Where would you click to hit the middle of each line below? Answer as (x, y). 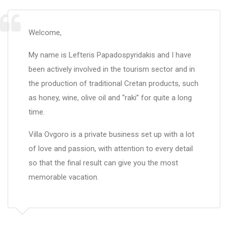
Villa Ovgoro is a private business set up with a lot (111, 134)
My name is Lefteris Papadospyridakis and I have (110, 55)
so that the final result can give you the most (103, 163)
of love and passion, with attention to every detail (111, 149)
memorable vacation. (64, 177)
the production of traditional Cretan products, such (113, 83)
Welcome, (45, 33)
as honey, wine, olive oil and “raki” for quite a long (110, 98)
